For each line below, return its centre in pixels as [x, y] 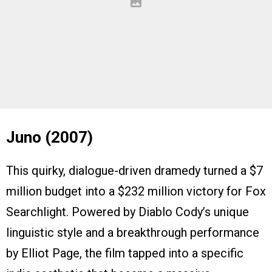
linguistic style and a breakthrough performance [133, 232]
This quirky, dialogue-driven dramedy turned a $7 [134, 170]
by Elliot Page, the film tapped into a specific [125, 253]
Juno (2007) [49, 137]
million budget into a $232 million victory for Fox [136, 191]
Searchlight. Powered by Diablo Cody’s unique [127, 212]
